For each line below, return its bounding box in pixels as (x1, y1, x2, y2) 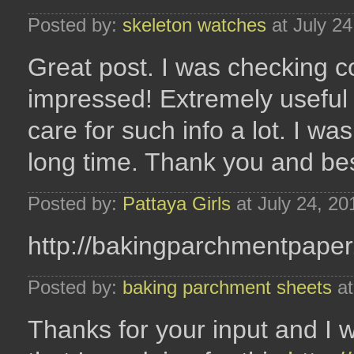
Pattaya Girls (122, 193, 231, 214)
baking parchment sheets (122, 277, 332, 298)
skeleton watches (122, 14, 266, 36)
